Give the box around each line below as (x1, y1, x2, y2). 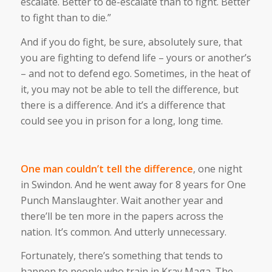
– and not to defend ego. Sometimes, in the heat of (20, 66, 251, 80)
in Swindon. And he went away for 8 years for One (20, 177, 246, 191)
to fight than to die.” (20, 11, 111, 25)
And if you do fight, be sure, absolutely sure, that (20, 35, 242, 49)
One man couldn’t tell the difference (20, 161, 193, 175)
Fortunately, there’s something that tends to (20, 249, 223, 263)
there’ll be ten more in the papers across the (20, 209, 223, 223)
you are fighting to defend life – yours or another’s (20, 50, 251, 64)
